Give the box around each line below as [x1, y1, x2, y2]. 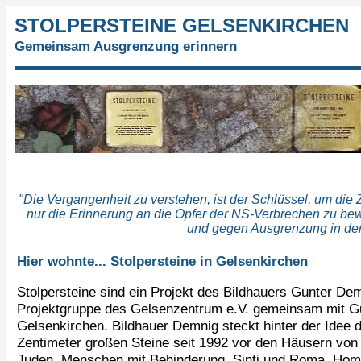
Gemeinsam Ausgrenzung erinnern [15, 38, 237, 54]
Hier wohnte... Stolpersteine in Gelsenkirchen [17, 253, 308, 270]
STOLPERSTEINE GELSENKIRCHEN [15, 15, 349, 36]
